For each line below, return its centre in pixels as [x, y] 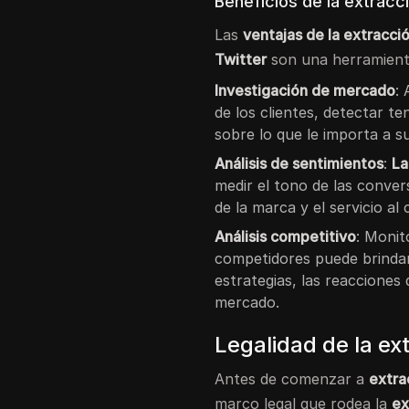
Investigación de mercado [305, 90]
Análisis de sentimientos [299, 163]
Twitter [241, 59]
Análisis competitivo [286, 236]
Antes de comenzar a [292, 378]
